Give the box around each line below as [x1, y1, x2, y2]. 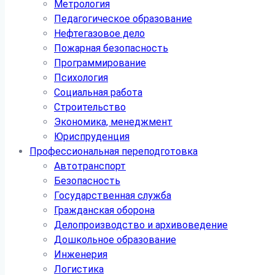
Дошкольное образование [54, 234, 176, 246]
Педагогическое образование [54, 13, 192, 25]
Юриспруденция [54, 131, 130, 142]
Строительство [54, 101, 126, 113]
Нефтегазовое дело [54, 28, 145, 39]
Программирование [54, 57, 146, 69]
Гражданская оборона [54, 204, 155, 216]
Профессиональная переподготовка [29, 145, 198, 157]
